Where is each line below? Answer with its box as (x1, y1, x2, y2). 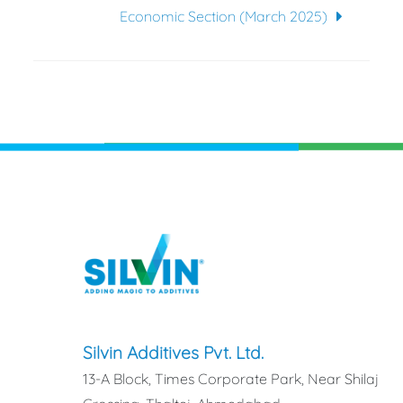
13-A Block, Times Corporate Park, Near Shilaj (82, 370, 379, 389)
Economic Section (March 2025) (119, 7, 327, 26)
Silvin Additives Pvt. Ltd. (82, 342, 264, 364)
